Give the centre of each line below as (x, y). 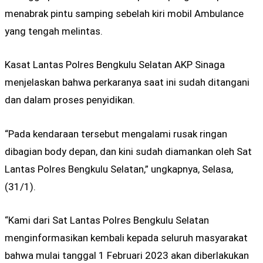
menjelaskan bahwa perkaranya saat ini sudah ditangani (127, 82)
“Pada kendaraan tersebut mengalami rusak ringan (116, 134)
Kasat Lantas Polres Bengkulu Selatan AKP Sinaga (115, 65)
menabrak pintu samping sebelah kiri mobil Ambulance (124, 14)
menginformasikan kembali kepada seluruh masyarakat (127, 237)
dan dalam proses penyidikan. (70, 100)
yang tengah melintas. (54, 31)
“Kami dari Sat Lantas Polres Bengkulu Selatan (107, 220)
